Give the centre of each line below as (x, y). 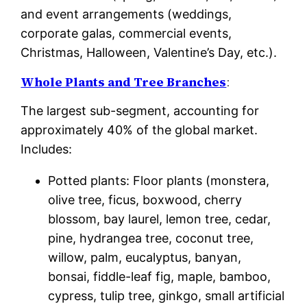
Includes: (47, 149)
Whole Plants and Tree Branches (124, 82)
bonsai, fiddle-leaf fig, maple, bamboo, (160, 277)
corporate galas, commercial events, (126, 33)
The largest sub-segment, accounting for (140, 111)
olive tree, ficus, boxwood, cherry (145, 200)
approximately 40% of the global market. (139, 130)
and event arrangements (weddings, (126, 14)
